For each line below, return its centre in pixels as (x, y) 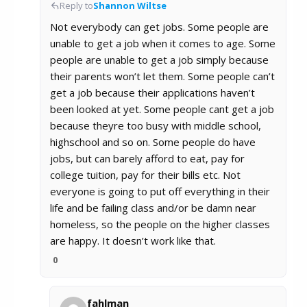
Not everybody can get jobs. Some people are (159, 27)
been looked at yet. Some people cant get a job (162, 109)
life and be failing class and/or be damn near (153, 208)
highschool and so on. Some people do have (153, 142)
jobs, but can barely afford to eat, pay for (147, 159)
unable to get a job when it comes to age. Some (163, 44)
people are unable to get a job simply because (159, 60)
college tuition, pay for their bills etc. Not (145, 175)
